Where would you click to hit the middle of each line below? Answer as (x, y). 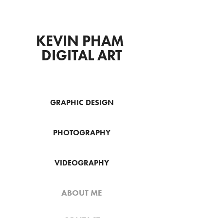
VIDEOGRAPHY (82, 163)
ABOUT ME (82, 193)
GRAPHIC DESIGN (82, 102)
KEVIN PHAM (80, 41)
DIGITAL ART (82, 55)
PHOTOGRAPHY (82, 133)
